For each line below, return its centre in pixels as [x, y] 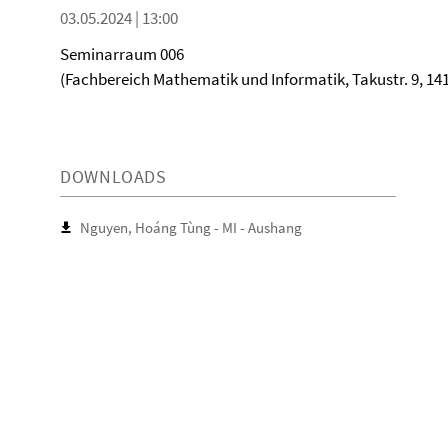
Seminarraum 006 [122, 54]
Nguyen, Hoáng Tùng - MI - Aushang [191, 227]
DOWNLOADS [113, 176]
